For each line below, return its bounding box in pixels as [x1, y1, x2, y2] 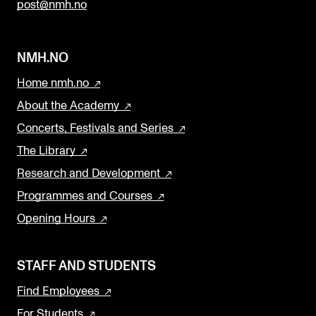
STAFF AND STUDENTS [17, 260, 156, 274]
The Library [17, 145, 75, 157]
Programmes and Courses [17, 190, 152, 202]
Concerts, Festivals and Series [17, 123, 174, 135]
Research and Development [17, 168, 160, 180]
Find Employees [17, 286, 99, 298]
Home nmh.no [17, 78, 89, 90]
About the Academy [17, 100, 119, 112]
